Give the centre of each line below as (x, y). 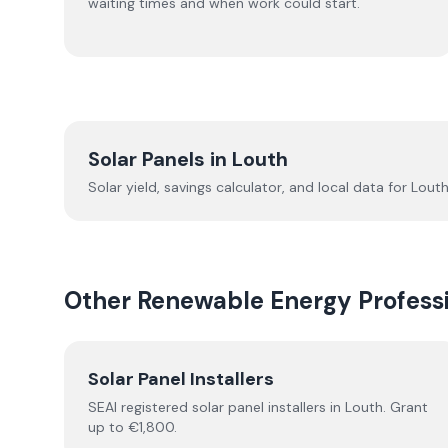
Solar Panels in (160, 159)
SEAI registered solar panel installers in (216, 407)
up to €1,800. (132, 427)
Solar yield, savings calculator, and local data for (249, 187)
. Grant (405, 407)
